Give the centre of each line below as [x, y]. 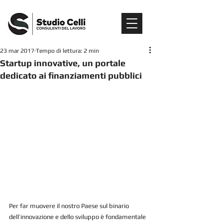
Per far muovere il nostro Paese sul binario [70, 206]
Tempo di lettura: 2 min [67, 51]
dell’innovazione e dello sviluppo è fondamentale [78, 217]
